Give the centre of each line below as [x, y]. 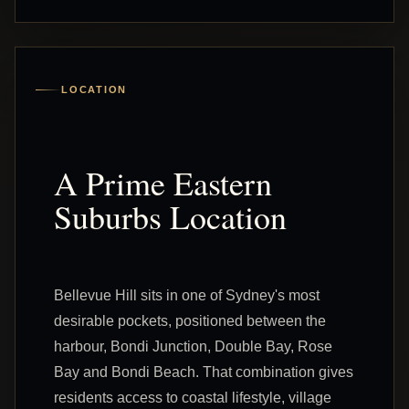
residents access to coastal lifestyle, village [193, 397]
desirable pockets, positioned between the [190, 320]
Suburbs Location [170, 216]
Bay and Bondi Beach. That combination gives [204, 372]
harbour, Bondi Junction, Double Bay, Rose [193, 346]
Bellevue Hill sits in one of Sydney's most [187, 295]
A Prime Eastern [163, 182]
